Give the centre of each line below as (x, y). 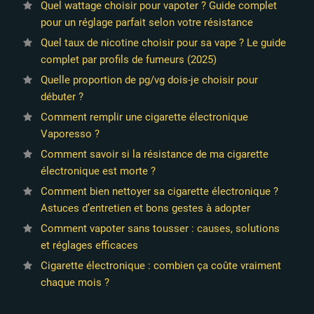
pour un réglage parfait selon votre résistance (146, 22)
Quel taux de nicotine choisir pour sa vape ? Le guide (163, 42)
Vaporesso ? (70, 134)
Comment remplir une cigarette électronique (144, 117)
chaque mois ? (75, 282)
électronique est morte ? (98, 171)
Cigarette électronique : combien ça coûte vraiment (161, 265)
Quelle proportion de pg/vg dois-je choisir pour (149, 80)
